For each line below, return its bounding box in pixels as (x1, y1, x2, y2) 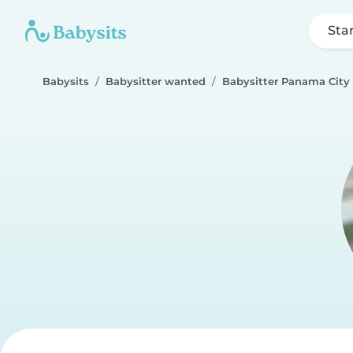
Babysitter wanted (106, 76, 206, 87)
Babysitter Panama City (222, 76, 350, 87)
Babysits (43, 76, 89, 87)
